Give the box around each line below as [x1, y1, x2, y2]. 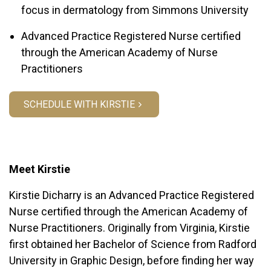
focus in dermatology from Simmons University [21, 4, 249, 16]
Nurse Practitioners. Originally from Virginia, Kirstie [9, 221, 250, 234]
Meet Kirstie [9, 163, 70, 175]
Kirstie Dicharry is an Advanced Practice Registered [9, 189, 254, 201]
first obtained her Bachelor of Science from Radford [9, 238, 256, 250]
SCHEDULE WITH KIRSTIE [24, 99, 135, 110]
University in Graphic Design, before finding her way [9, 254, 254, 267]
